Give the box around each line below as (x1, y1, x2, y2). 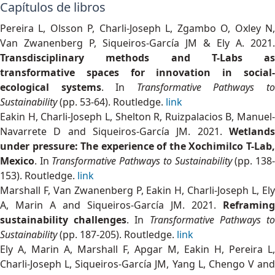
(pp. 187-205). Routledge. (57, 227, 177, 241)
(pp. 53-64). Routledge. (57, 95, 166, 109)
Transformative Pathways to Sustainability (52, 153, 232, 168)
